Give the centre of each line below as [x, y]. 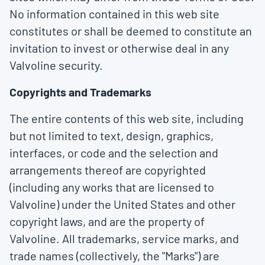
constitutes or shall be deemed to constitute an [131, 31]
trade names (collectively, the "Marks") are [114, 256]
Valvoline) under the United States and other [122, 204]
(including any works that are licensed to [112, 187]
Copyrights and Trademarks [80, 92]
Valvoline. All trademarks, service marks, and [124, 238]
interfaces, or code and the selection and [114, 153]
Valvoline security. [56, 65]
